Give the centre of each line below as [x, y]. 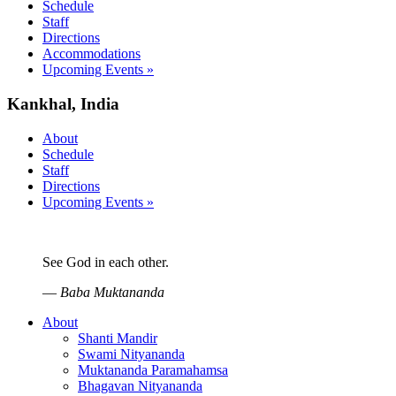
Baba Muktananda [112, 292]
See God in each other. [106, 262]
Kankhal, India [63, 103]
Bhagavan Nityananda [140, 385]
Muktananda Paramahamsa [153, 369]
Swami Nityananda [131, 354]
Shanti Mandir [118, 338]
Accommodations [91, 54]
